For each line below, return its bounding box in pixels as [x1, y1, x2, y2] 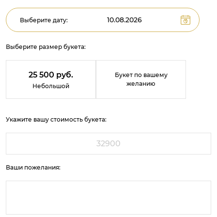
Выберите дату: [20, 16, 68, 24]
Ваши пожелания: [6, 164, 61, 171]
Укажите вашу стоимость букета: [6, 116, 107, 123]
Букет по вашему [114, 71, 168, 78]
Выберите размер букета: [6, 43, 86, 50]
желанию [126, 80, 155, 87]
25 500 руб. [29, 70, 73, 79]
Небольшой [32, 82, 69, 90]
